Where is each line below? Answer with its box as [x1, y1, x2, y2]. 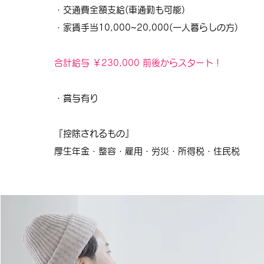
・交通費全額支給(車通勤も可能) [54, 5, 186, 14]
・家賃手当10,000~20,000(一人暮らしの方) [54, 23, 239, 32]
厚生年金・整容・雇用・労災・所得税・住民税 [54, 147, 240, 156]
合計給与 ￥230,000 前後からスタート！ [54, 58, 223, 67]
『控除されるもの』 [54, 129, 134, 138]
